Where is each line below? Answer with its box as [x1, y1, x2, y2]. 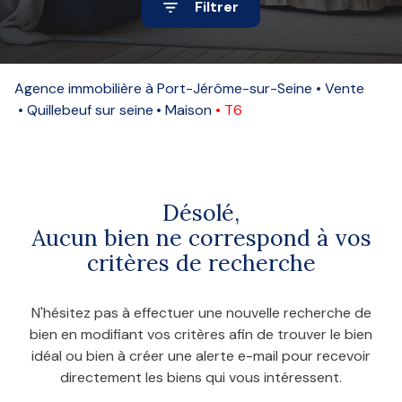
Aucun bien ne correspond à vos [31, 223, 371, 252]
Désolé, [162, 197, 240, 227]
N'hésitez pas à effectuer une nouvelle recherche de [31, 302, 371, 322]
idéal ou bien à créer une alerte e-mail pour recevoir [31, 345, 371, 365]
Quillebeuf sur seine [37, 100, 153, 119]
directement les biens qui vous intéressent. [60, 367, 342, 387]
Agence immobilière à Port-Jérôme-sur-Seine [24, 78, 312, 98]
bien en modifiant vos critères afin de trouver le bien [30, 324, 372, 344]
